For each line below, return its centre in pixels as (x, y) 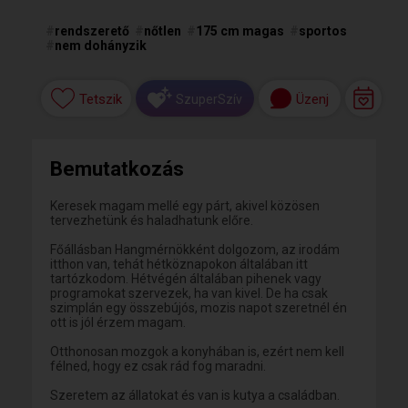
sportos (323, 31)
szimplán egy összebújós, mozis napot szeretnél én (199, 308)
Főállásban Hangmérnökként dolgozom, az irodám (195, 250)
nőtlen (163, 31)
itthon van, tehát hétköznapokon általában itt (179, 264)
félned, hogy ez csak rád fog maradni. (158, 366)
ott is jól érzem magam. (118, 322)
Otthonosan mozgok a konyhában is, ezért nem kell (197, 352)
